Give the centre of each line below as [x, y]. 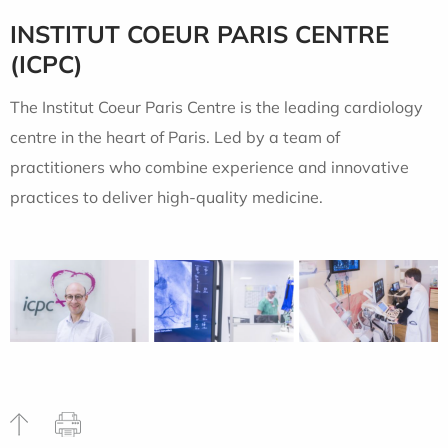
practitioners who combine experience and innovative [209, 167]
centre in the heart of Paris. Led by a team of [175, 137]
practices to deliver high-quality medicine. [166, 197]
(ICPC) [46, 64]
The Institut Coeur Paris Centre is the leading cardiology [216, 107]
